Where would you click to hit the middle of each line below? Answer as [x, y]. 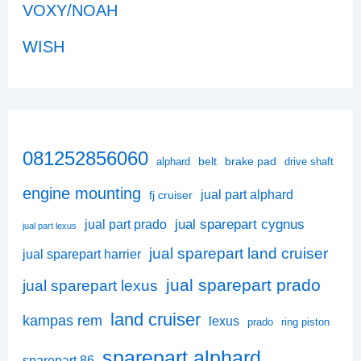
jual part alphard [247, 194]
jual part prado [126, 224]
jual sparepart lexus [91, 285]
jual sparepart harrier [82, 254]
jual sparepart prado [244, 284]
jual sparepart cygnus [240, 224]
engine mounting [82, 193]
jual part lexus [50, 225]
